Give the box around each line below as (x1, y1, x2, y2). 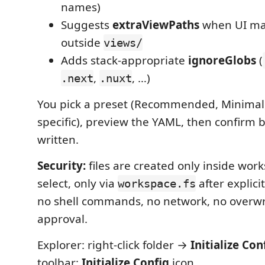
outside (61, 35, 104, 50)
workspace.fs (118, 177, 196, 190)
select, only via (37, 176, 118, 191)
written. (37, 132, 79, 147)
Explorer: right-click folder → (37, 237, 190, 253)
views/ (104, 36, 143, 49)
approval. (37, 211, 88, 227)
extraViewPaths (112, 17, 199, 33)
